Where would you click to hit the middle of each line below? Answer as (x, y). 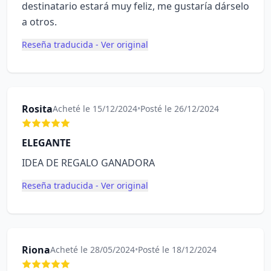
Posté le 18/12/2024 (177, 250)
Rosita (37, 109)
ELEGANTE (46, 143)
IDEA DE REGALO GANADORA (88, 163)
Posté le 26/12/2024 (180, 109)
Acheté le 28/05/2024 (93, 250)
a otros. (39, 22)
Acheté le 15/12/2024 (95, 109)
